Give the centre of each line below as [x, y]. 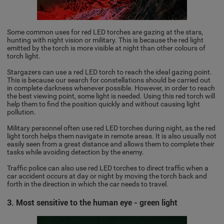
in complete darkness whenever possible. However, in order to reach [111, 88]
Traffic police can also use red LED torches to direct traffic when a [108, 168]
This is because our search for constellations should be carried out [109, 80]
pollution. [22, 112]
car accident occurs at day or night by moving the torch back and [107, 176]
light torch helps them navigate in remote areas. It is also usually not [112, 136]
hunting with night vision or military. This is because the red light [105, 40]
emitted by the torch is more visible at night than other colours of [106, 48]
